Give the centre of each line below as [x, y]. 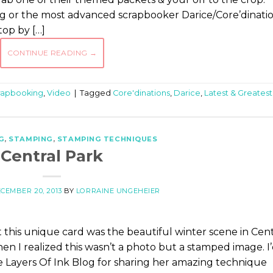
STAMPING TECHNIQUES [107, 139]
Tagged [96, 93]
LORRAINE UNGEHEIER [118, 191]
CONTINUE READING [48, 52]
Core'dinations [141, 93]
